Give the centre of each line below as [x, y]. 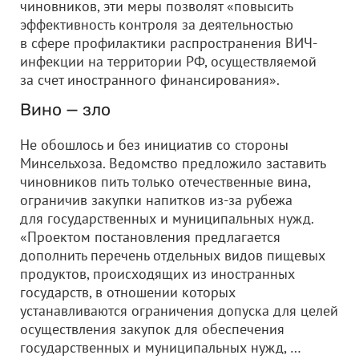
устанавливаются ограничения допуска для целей [179, 311]
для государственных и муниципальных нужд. [167, 218]
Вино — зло [65, 109]
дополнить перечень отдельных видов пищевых [173, 255]
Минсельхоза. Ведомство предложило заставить [173, 163]
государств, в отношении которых [128, 292]
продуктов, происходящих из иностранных [157, 274]
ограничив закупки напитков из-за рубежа [156, 200]
